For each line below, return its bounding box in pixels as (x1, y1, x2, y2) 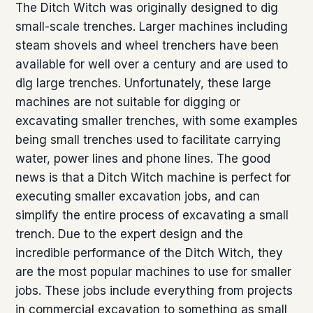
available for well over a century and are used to (15, 57, 288, 71)
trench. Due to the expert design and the (15, 226, 243, 241)
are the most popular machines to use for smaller (15, 264, 291, 279)
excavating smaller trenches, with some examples (15, 113, 298, 128)
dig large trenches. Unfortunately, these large (15, 75, 271, 90)
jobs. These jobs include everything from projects (15, 283, 293, 298)
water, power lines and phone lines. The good (15, 151, 270, 166)
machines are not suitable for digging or (15, 94, 240, 109)
